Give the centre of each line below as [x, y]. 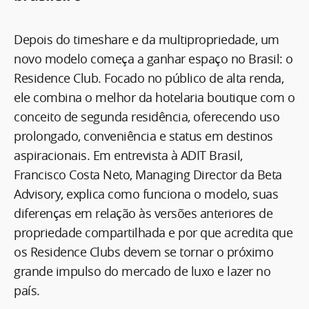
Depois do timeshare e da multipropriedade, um [147, 39]
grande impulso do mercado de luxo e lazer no [142, 271]
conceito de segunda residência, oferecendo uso [147, 116]
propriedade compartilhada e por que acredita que [153, 232]
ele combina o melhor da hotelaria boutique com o [154, 97]
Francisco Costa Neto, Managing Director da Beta [148, 174]
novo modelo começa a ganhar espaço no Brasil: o [153, 58]
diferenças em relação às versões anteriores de [143, 213]
